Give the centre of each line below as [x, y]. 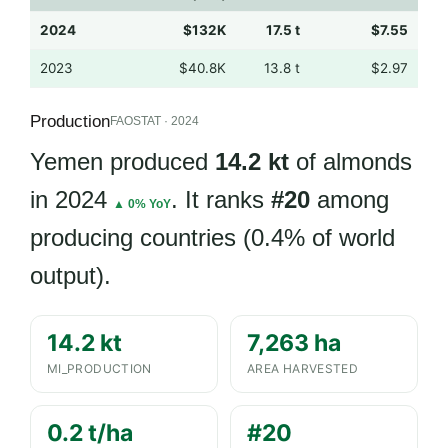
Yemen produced [122, 161]
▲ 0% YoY [142, 203]
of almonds [350, 161]
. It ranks [221, 199]
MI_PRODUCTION [99, 368]
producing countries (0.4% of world [212, 237]
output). [70, 275]
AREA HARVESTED [303, 368]
